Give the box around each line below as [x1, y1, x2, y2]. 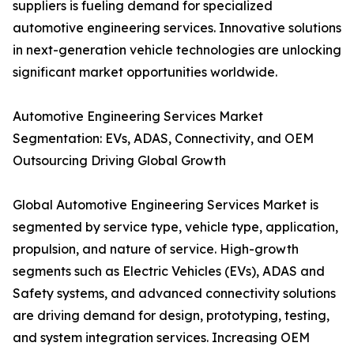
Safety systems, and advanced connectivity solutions [13, 285, 336, 302]
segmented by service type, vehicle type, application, [13, 219, 338, 235]
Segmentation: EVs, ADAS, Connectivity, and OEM [13, 130, 314, 147]
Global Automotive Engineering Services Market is [13, 197, 318, 213]
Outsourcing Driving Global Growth [13, 153, 226, 169]
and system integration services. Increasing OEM [13, 330, 310, 346]
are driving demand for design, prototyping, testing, [13, 307, 330, 324]
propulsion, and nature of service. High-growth [13, 241, 299, 258]
